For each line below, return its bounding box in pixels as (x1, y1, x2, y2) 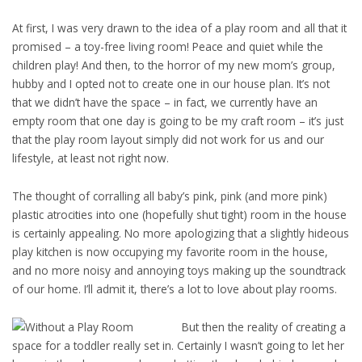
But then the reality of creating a (182, 318, 346, 335)
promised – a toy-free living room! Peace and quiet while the (12, 38, 323, 54)
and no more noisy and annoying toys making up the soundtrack (12, 262, 346, 278)
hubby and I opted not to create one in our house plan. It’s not (12, 75, 330, 91)
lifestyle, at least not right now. (12, 149, 169, 166)
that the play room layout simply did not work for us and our (12, 131, 324, 147)
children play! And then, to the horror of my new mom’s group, (12, 57, 335, 73)
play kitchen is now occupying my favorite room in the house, (12, 243, 328, 259)
